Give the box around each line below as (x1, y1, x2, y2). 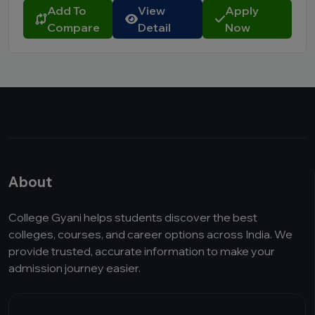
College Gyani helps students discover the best (8, 210, 257, 224)
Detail (138, 20, 172, 34)
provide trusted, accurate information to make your (8, 244, 275, 258)
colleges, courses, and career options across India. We (8, 227, 292, 241)
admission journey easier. (8, 261, 141, 275)
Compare (47, 20, 100, 34)
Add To (47, 4, 86, 18)
